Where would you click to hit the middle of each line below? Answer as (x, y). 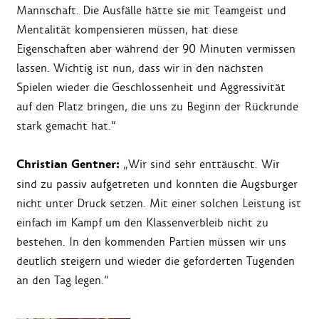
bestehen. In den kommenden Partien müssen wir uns (151, 241)
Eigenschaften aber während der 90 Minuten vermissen (156, 48)
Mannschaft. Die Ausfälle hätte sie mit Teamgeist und (151, 10)
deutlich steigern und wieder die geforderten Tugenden (156, 261)
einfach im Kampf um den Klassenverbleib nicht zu (142, 222)
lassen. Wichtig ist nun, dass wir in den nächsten (140, 68)
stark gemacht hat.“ (66, 125)
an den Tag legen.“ (63, 280)
